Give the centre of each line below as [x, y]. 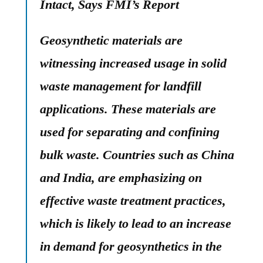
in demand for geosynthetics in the [131, 247]
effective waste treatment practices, [133, 201]
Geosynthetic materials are [111, 41]
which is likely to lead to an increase [136, 224]
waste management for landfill [121, 86]
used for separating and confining [130, 132]
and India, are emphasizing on [121, 178]
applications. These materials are [128, 109]
